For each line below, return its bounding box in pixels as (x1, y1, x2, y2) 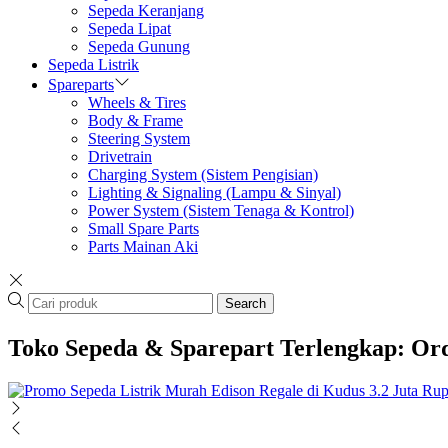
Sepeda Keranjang (88, 2, 204, 20)
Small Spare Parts (88, 220, 199, 238)
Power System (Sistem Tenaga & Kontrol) (88, 202, 354, 220)
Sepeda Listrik (48, 56, 139, 74)
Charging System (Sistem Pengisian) (88, 166, 318, 184)
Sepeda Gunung (88, 38, 190, 56)
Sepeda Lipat (88, 20, 171, 38)
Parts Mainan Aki (88, 238, 198, 256)
